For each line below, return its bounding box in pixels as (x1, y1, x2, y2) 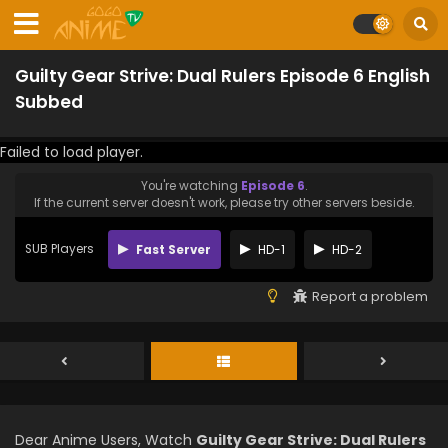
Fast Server (133, 241, 211, 258)
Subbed (15, 90, 83, 114)
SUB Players (25, 241, 94, 257)
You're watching (140, 178, 241, 194)
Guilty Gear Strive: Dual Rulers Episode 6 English (15, 64, 430, 88)
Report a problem (312, 288, 428, 305)
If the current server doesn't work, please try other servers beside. (33, 195, 415, 211)
